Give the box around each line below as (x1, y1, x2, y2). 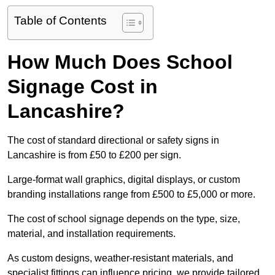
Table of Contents (14, 14, 107, 28)
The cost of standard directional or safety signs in (7, 135, 219, 146)
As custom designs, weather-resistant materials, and (7, 253, 233, 264)
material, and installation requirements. (7, 228, 176, 239)
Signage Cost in (7, 76, 158, 98)
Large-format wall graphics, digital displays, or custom (7, 174, 240, 185)
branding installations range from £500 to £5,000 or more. (7, 189, 255, 200)
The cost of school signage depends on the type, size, (7, 214, 240, 225)
